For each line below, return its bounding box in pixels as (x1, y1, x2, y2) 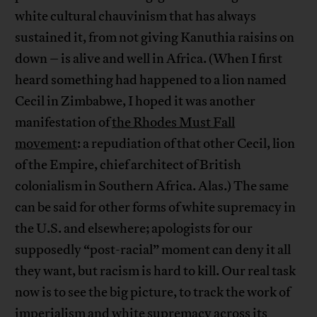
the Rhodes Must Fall (112, 114, 236, 132)
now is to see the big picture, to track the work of (15, 284, 291, 301)
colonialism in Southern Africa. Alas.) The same (15, 178, 289, 195)
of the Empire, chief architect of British (15, 156, 242, 174)
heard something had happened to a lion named (15, 71, 287, 89)
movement (15, 135, 78, 153)
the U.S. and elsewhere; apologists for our (15, 220, 253, 238)
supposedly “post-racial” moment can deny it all (15, 241, 292, 259)
